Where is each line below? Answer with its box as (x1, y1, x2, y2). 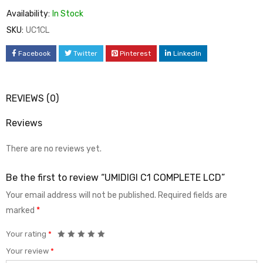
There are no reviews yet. (6, 143, 102, 154)
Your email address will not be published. (6, 190, 156, 200)
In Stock (52, 8, 83, 19)
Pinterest (120, 49, 151, 58)
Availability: (6, 8, 50, 19)
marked (6, 205, 36, 215)
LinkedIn (173, 49, 201, 58)
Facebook (18, 49, 50, 58)
